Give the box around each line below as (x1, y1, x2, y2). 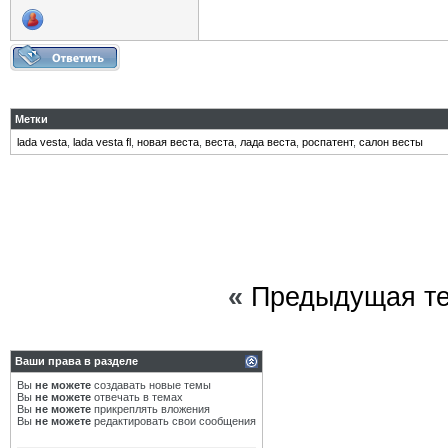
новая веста (137, 136, 199, 148)
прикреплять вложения (91, 403, 210, 415)
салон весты (359, 136, 423, 148)
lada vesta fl (73, 136, 131, 148)
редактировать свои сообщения (91, 415, 256, 427)
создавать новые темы (91, 379, 211, 391)
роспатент (302, 136, 353, 148)
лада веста (240, 136, 296, 148)
